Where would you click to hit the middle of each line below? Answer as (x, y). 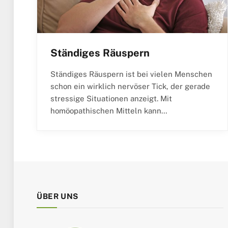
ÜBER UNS (58, 196)
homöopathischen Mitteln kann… (109, 111)
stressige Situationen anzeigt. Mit (111, 99)
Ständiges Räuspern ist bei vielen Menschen (131, 74)
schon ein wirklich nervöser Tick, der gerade (130, 87)
